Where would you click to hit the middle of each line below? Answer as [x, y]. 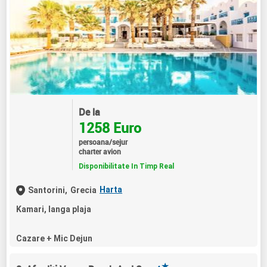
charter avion [100, 151]
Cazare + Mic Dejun [55, 239]
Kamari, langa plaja [54, 209]
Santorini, [48, 190]
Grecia [84, 190]
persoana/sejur [103, 142]
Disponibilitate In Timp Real [126, 166]
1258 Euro [110, 128]
